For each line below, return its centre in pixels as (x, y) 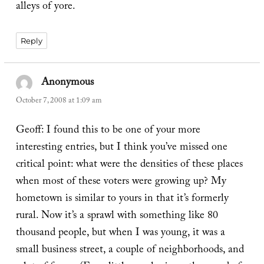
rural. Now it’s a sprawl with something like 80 (117, 217)
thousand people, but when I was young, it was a (120, 234)
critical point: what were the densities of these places (129, 166)
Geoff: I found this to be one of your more (108, 131)
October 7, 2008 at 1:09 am (58, 101)
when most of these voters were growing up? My (121, 183)
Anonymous (68, 84)
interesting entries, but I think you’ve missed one (121, 148)
